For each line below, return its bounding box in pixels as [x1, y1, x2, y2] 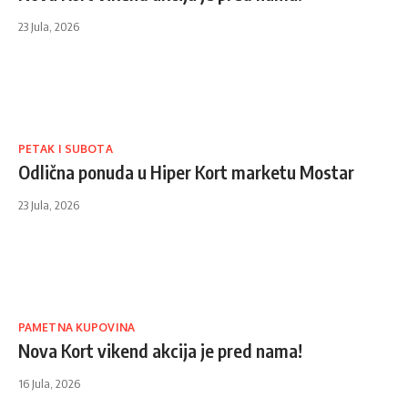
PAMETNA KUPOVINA [18, 321, 135, 335]
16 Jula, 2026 [18, 376, 80, 392]
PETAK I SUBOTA [18, 142, 113, 157]
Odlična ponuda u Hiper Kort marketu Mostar [18, 160, 354, 184]
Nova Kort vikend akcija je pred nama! [18, 339, 302, 362]
